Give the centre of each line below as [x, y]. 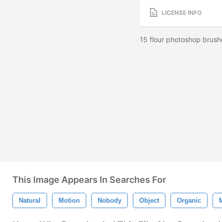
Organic [189, 200]
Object [149, 200]
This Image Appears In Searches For [89, 180]
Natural [30, 200]
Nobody [110, 200]
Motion [69, 200]
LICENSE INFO [182, 12]
